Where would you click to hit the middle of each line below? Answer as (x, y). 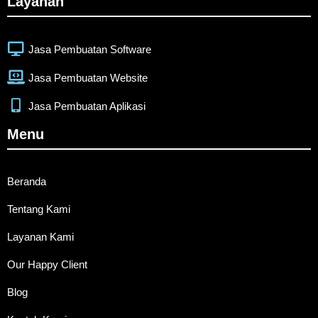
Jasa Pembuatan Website (88, 77)
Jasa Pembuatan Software (90, 49)
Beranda (27, 182)
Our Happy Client (47, 265)
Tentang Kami (39, 209)
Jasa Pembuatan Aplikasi (87, 106)
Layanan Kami (40, 237)
